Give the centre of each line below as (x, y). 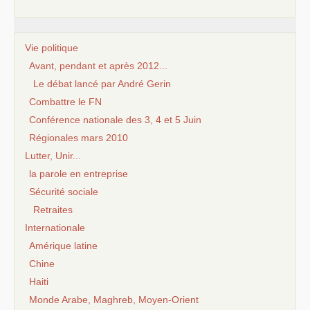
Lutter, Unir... (53, 155)
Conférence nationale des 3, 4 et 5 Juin (115, 119)
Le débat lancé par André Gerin (102, 83)
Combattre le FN (65, 101)
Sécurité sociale (64, 191)
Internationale (55, 227)
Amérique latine (63, 245)
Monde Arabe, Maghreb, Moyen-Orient (114, 299)
